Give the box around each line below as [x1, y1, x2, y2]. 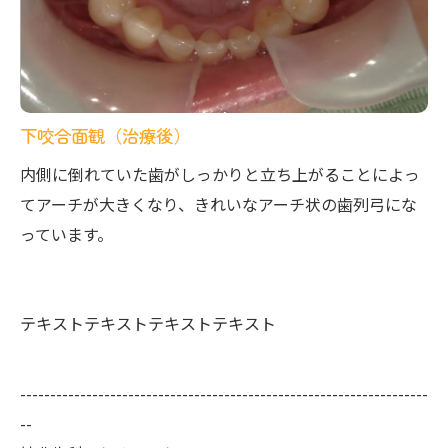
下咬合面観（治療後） [20, 122, 190, 148]
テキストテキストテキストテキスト [20, 310, 276, 335]
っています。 [20, 221, 113, 246]
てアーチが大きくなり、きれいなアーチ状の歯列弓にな [20, 191, 417, 216]
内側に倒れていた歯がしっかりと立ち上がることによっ [20, 161, 420, 186]
